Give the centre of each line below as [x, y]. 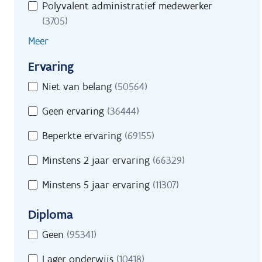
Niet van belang [78, 87]
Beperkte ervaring [83, 136]
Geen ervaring [75, 111]
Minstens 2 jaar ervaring [97, 160]
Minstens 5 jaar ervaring [97, 185]
